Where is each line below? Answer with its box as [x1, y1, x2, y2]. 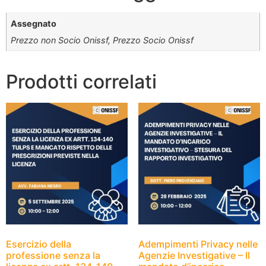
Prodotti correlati [6, 69, 157, 93]
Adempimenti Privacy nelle [138, 238, 258, 251]
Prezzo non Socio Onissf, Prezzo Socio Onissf [11, 35, 194, 46]
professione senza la [6, 249, 100, 262]
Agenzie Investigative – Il [138, 249, 250, 262]
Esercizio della [6, 238, 71, 251]
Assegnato [11, 18, 57, 28]
